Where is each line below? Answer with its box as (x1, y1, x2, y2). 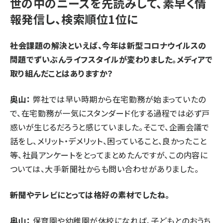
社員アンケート (22, 148, 76, 161)
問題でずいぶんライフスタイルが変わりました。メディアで (10, 53, 213, 65)
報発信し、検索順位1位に (10, 10, 138, 27)
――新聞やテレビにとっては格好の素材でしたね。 (10, 188, 170, 201)
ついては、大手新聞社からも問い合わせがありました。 (10, 162, 199, 175)
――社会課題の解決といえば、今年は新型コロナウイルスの (10, 39, 207, 51)
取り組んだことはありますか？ (10, 67, 113, 79)
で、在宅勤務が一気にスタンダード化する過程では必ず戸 (10, 107, 210, 119)
